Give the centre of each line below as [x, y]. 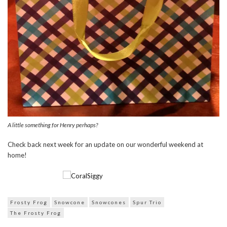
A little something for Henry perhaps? [53, 125]
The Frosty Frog [36, 213]
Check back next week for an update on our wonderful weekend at [105, 145]
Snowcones [109, 202]
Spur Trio [147, 202]
